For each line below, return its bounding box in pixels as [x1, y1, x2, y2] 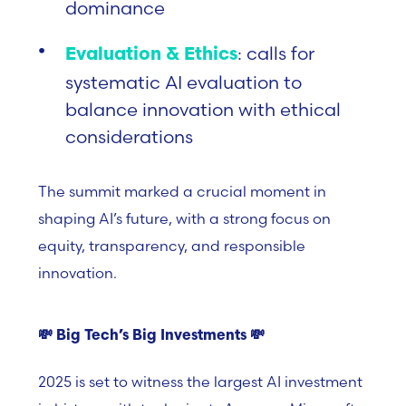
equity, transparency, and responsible [38, 237, 305, 255]
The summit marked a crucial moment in [38, 182, 326, 200]
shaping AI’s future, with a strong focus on [38, 209, 331, 227]
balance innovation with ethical [65, 98, 341, 121]
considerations [65, 125, 193, 148]
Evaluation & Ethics [65, 46, 237, 64]
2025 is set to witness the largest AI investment [38, 372, 362, 391]
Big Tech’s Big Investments [56, 329, 246, 343]
